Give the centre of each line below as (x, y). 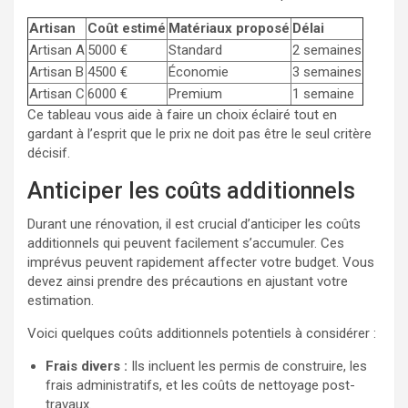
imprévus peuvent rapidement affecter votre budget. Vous (201, 263)
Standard (195, 51)
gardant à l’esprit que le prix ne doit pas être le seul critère (199, 134)
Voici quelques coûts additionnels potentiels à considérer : (202, 334)
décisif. (49, 153)
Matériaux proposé (229, 29)
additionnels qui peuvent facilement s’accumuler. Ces (186, 244)
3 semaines (327, 72)
